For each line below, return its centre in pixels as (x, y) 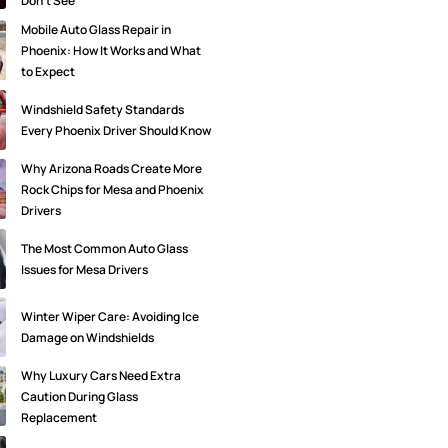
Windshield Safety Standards (102, 109)
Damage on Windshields (87, 337)
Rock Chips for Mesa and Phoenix (112, 189)
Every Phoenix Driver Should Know (115, 130)
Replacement (58, 417)
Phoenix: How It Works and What (110, 50)
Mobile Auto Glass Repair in (95, 29)
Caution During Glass (79, 396)
